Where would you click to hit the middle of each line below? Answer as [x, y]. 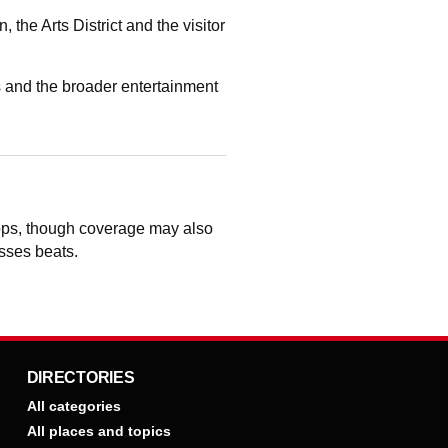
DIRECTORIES [80, 377]
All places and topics [98, 431]
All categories [73, 406]
